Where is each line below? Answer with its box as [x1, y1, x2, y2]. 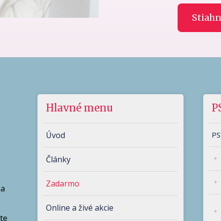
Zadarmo [45, 178, 79, 189]
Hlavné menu [45, 101, 113, 114]
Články [45, 153, 71, 165]
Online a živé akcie [45, 202, 113, 213]
